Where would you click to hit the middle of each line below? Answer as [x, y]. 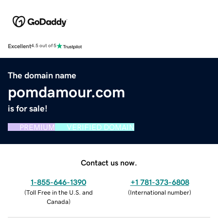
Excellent [19, 46]
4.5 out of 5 [44, 46]
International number [160, 192]
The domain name [42, 75]
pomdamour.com [66, 92]
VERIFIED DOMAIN [100, 127]
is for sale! [28, 108]
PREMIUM [37, 127]
